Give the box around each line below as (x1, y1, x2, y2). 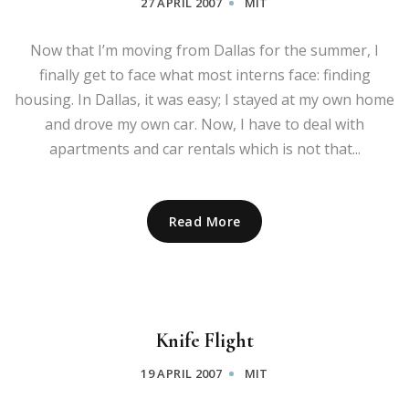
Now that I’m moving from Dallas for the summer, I (30, 39, 379, 60)
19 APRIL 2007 (141, 364, 223, 382)
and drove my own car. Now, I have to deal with (45, 113, 364, 134)
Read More (168, 212, 241, 230)
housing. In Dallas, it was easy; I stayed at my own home (15, 89, 394, 110)
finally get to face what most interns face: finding (38, 64, 371, 85)
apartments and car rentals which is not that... (48, 138, 361, 159)
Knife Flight (155, 328, 254, 352)
